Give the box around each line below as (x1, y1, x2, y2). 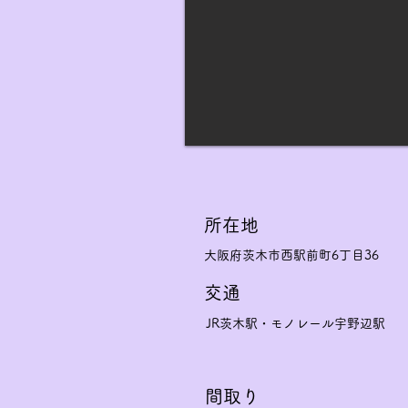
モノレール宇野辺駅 (270, 317, 385, 330)
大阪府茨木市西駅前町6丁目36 (204, 249, 379, 261)
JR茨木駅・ (206, 317, 270, 330)
